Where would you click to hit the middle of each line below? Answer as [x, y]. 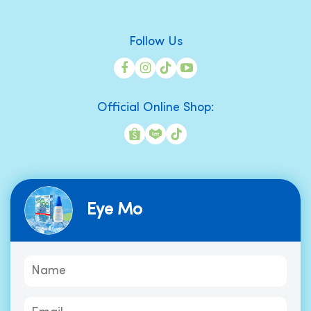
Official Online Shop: [155, 108]
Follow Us [155, 42]
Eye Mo [115, 210]
